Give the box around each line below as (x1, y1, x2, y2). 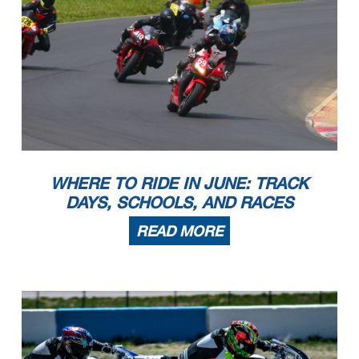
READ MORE (136, 222, 223, 240)
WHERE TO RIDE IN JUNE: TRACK (50, 173, 309, 193)
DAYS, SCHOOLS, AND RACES (66, 192, 293, 212)
